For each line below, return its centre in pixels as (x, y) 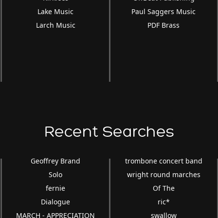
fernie (56, 188)
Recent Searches (109, 132)
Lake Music (56, 11)
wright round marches (163, 174)
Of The (163, 188)
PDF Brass (164, 25)
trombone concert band (163, 161)
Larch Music (55, 25)
